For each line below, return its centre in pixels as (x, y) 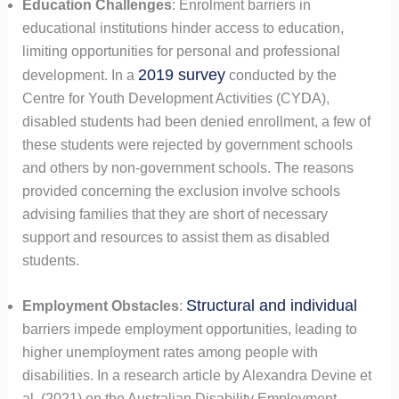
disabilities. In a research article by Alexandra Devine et (196, 376)
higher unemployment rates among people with (170, 353)
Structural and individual (271, 306)
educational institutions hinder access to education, (183, 28)
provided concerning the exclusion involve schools (181, 191)
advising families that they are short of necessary (175, 215)
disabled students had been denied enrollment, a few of (196, 122)
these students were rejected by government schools (187, 145)
